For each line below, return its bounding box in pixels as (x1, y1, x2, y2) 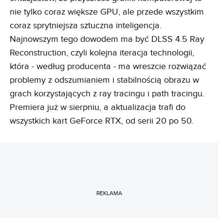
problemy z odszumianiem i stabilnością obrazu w (10, 74, 199, 85)
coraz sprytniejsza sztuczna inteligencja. (10, 20, 162, 31)
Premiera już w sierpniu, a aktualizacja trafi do (10, 102, 185, 112)
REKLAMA (96, 190, 122, 197)
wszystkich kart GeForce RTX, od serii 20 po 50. (10, 115, 193, 126)
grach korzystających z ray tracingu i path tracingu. (10, 88, 204, 99)
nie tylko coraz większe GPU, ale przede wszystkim (10, 6, 204, 17)
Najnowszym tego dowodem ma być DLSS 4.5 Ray (10, 34, 204, 44)
